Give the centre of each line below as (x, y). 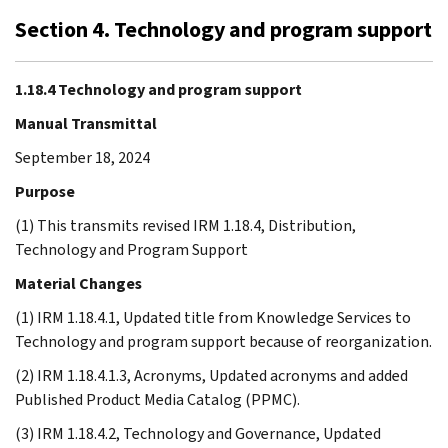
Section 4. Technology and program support (223, 29)
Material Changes (78, 283)
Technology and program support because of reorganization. (223, 341)
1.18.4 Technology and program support (158, 89)
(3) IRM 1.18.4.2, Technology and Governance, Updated (198, 433)
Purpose (45, 191)
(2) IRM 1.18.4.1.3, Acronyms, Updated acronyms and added (211, 375)
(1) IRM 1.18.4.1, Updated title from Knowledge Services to (213, 317)
